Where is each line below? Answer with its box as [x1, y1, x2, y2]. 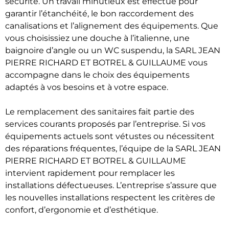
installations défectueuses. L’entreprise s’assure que [5, 180, 217, 190]
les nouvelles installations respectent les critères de [5, 193, 215, 202]
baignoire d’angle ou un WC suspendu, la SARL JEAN [5, 45, 220, 55]
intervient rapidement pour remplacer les [5, 168, 175, 178]
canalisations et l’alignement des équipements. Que [5, 21, 218, 31]
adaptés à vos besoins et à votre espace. [5, 82, 168, 92]
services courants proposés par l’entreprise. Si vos [5, 119, 205, 129]
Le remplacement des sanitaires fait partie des [5, 107, 194, 117]
